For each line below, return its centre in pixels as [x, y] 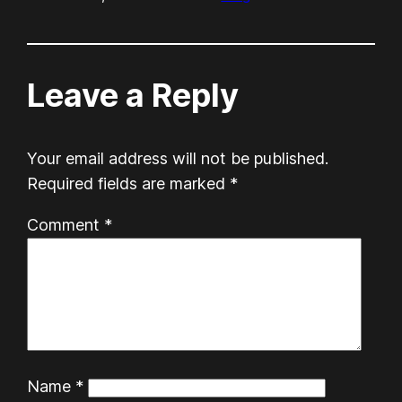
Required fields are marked [129, 183]
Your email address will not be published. [178, 158]
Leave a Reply [133, 95]
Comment [66, 224]
